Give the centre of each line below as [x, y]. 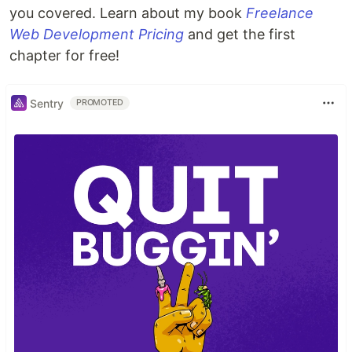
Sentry [47, 103]
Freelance [280, 13]
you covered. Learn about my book [128, 13]
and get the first [240, 35]
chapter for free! [64, 56]
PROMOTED [100, 103]
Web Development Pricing [97, 35]
